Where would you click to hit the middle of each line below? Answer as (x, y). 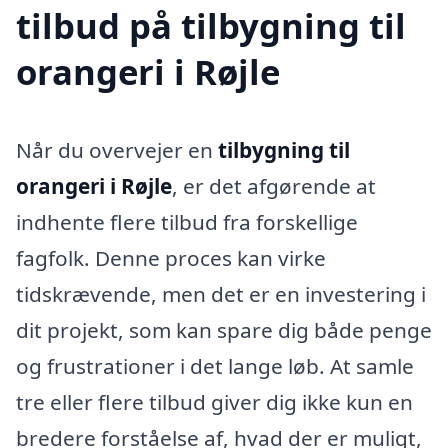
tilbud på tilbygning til (211, 26)
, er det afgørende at (274, 185)
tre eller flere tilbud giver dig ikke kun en (214, 401)
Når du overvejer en (117, 149)
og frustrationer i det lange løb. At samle (215, 365)
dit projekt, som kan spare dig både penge (224, 329)
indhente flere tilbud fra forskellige (187, 221)
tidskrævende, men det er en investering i (221, 293)
